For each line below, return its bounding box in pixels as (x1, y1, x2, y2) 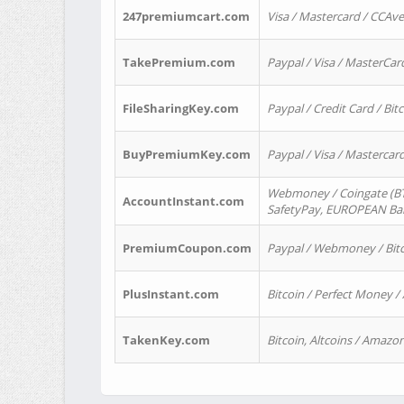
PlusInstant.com (123, 286, 219, 302)
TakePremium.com (123, 54, 235, 70)
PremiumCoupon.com (123, 240, 252, 256)
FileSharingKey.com (123, 100, 239, 116)
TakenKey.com (123, 332, 210, 348)
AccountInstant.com (123, 193, 244, 209)
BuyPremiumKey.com (123, 146, 251, 162)
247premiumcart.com (123, 8, 250, 24)
